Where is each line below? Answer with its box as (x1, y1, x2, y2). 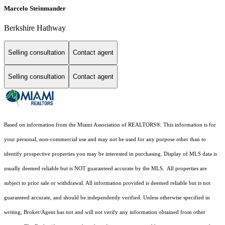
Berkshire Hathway (4, 24, 66, 32)
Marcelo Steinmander (4, 4, 66, 12)
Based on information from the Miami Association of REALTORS (4, 122, 156, 128)
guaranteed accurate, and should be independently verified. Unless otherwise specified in (4, 195, 210, 201)
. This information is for (160, 122, 216, 128)
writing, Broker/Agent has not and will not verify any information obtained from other (4, 209, 205, 215)
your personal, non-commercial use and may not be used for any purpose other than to (4, 137, 206, 143)
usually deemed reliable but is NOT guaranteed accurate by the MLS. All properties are (4, 166, 207, 172)
